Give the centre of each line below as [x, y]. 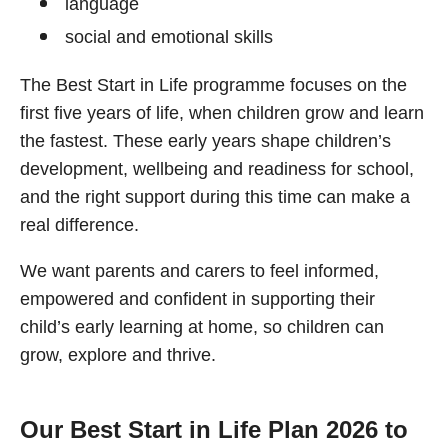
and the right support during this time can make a [215, 197]
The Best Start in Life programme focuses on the [213, 85]
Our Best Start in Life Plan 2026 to [214, 429]
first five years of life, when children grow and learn [222, 113]
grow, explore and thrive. [118, 355]
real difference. [79, 225]
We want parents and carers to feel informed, [199, 271]
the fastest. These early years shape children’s [205, 141]
